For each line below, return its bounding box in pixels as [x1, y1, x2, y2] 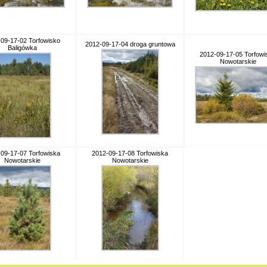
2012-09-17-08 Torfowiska [92, 150, 168, 157]
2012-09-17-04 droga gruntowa [85, 41, 175, 48]
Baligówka [7, 44, 37, 51]
